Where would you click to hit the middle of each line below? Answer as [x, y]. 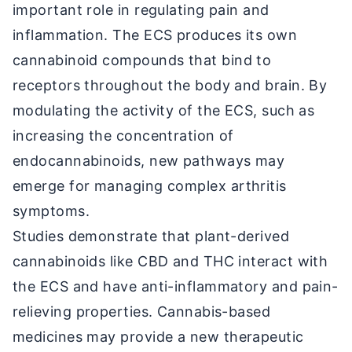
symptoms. [51, 211]
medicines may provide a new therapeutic [158, 336]
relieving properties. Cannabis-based [142, 311]
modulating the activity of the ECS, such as [164, 110]
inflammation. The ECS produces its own [155, 35]
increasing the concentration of [123, 135]
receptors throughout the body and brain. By [170, 85]
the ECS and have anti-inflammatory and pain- [176, 286]
